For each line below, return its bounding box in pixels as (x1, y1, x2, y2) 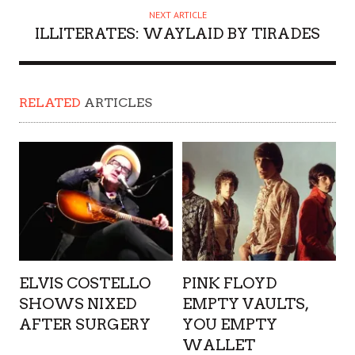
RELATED (19, 95, 81, 111)
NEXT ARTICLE (148, 9, 207, 21)
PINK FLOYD (181, 274, 277, 293)
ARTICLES (81, 95, 152, 111)
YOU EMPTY (181, 315, 277, 334)
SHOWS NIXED (19, 295, 136, 314)
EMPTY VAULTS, (181, 295, 308, 314)
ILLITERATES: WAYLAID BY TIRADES (35, 25, 320, 44)
